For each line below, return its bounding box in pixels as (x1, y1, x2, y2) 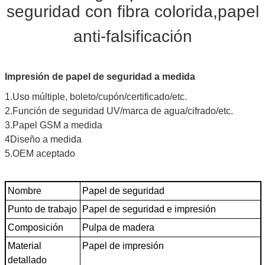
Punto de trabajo (8, 203, 77, 214)
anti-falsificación (73, 27, 192, 46)
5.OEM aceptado (5, 148, 75, 159)
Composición (8, 222, 63, 232)
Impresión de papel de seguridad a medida (5, 71, 195, 82)
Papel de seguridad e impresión (82, 203, 216, 214)
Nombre (8, 185, 41, 196)
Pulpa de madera (82, 222, 154, 232)
